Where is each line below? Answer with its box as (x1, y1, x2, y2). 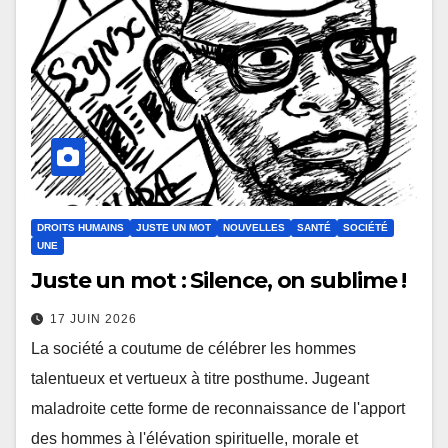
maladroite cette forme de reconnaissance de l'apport (31, 400, 405, 418)
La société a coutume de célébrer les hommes (31, 340, 356, 358)
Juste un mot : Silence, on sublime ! (31, 267, 407, 295)
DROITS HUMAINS (37, 222, 124, 234)
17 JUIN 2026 (50, 312, 137, 327)
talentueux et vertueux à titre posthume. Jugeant (31, 370, 369, 388)
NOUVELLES (223, 222, 285, 234)
